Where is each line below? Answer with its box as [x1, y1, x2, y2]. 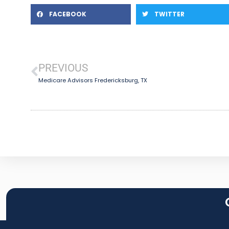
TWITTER [154, 9, 185, 18]
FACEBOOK [49, 9, 86, 18]
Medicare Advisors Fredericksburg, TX [38, 76, 147, 84]
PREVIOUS [38, 61, 88, 74]
